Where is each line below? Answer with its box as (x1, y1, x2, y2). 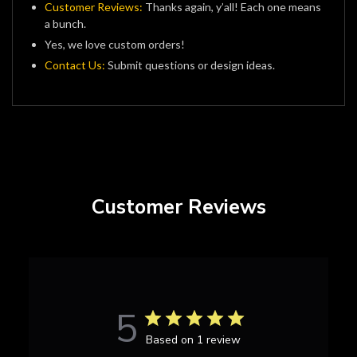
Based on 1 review (145, 332, 241, 348)
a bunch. (45, 17, 86, 31)
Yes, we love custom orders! (45, 37, 185, 52)
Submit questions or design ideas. (105, 58, 275, 73)
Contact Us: (45, 58, 105, 73)
